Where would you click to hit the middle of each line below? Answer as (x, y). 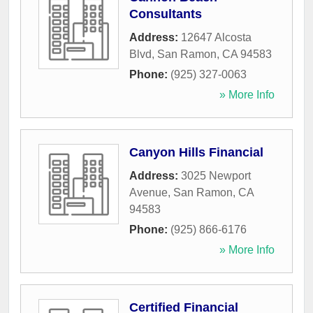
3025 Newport (216, 176)
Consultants (166, 14)
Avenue (148, 193)
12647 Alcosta (216, 38)
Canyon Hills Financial (196, 153)
